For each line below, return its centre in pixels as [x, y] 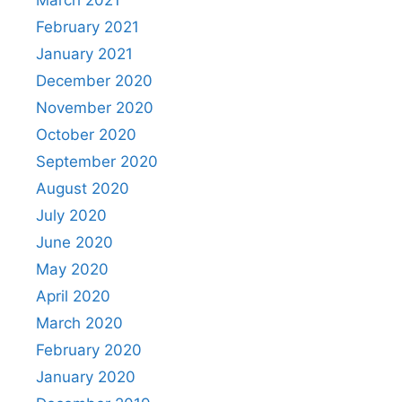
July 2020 [71, 215]
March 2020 [79, 323]
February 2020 [89, 350]
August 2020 [83, 188]
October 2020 [86, 134]
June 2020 [74, 242]
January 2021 [84, 53]
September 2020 [97, 161]
